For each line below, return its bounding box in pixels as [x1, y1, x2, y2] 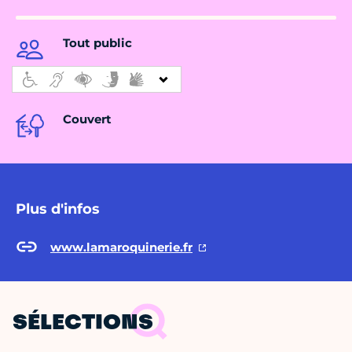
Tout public [63, 35, 132, 51]
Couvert [63, 112, 112, 127]
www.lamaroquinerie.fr [50, 239, 192, 255]
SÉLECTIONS [13, 313, 153, 335]
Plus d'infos [16, 200, 100, 218]
